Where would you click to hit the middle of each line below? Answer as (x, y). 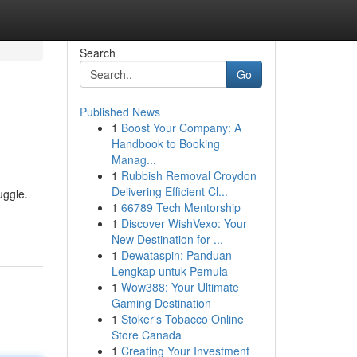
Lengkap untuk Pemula (169, 271)
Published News (120, 112)
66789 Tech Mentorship (180, 207)
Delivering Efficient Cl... (169, 191)
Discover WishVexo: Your (184, 223)
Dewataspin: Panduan (176, 255)
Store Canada (146, 335)
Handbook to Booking (165, 143)
